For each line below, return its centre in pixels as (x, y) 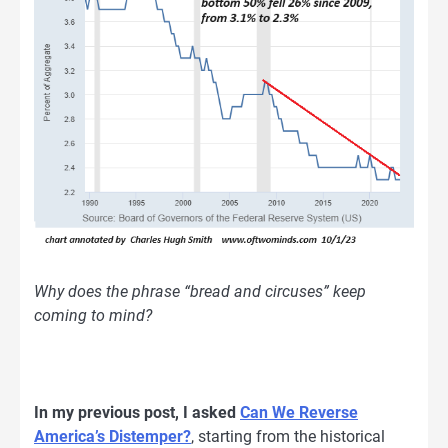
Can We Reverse (299, 412)
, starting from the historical (288, 436)
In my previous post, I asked (137, 412)
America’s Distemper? (112, 436)
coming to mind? (93, 316)
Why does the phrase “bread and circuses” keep (200, 292)
